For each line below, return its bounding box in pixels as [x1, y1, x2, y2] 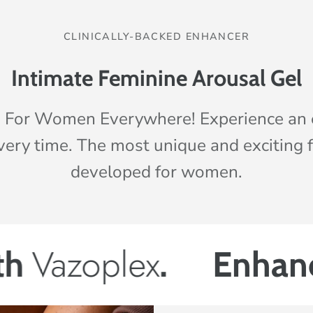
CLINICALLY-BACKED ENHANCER [63, 29, 250, 43]
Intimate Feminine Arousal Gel [11, 64, 302, 92]
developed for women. [71, 160, 242, 184]
